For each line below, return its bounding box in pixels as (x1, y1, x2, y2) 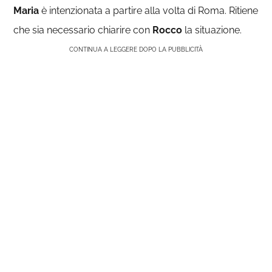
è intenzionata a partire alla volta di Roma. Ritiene (39, 5, 259, 16)
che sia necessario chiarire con (13, 24, 153, 36)
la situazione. (182, 24, 242, 36)
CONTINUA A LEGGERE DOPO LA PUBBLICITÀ (69, 46, 203, 53)
